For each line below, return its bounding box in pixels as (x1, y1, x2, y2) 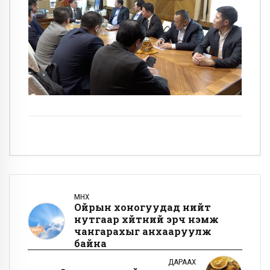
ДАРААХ (168, 257, 196, 266)
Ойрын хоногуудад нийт (74, 200, 211, 213)
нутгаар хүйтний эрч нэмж (74, 212, 219, 225)
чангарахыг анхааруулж (74, 224, 212, 237)
